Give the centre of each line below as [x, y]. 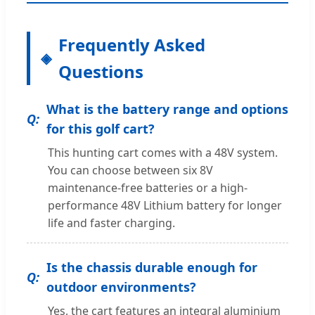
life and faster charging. [111, 223]
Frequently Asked [132, 45]
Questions [101, 72]
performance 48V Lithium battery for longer [165, 206]
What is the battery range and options [167, 109]
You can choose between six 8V [130, 171]
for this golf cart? [101, 129]
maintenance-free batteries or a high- [148, 188]
